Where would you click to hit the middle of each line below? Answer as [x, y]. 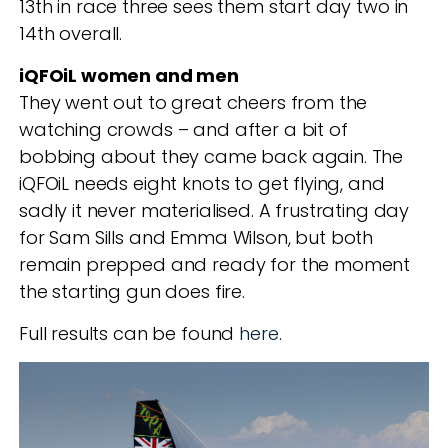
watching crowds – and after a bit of [183, 130]
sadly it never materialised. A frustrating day [214, 211]
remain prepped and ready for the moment [215, 265]
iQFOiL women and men [129, 76]
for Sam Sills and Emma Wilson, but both [196, 238]
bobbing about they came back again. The [211, 157]
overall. [88, 34]
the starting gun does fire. [132, 292]
